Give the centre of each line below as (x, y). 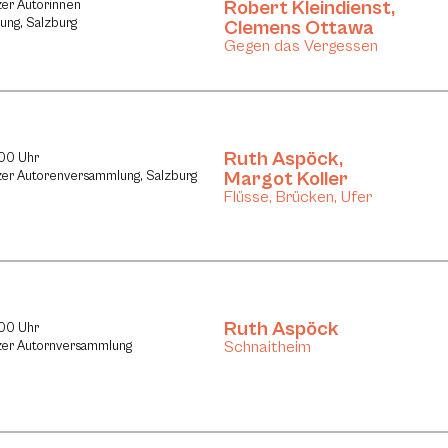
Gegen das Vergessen (301, 46)
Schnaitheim (267, 347)
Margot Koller (286, 178)
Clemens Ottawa (299, 28)
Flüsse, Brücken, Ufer (298, 196)
